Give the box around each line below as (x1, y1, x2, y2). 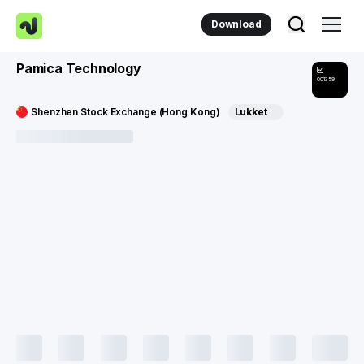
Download (210, 18, 262, 30)
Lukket (234, 106, 267, 118)
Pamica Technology (16, 60, 141, 76)
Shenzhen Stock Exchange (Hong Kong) (31, 106, 220, 118)
